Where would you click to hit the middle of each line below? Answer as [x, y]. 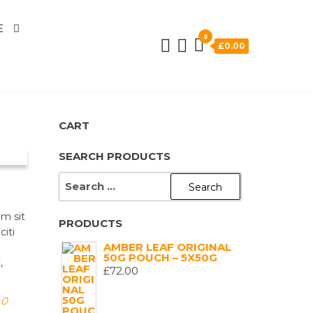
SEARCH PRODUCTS [114, 156]
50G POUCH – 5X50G [160, 257]
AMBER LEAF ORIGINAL [167, 247]
